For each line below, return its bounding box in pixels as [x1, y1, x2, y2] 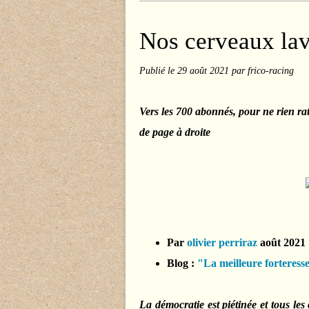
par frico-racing [232, 65, 294, 76]
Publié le [139, 65, 177, 76]
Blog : [167, 257, 197, 269]
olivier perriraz [187, 237, 257, 248]
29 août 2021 [177, 65, 232, 76]
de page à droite [139, 126, 210, 138]
